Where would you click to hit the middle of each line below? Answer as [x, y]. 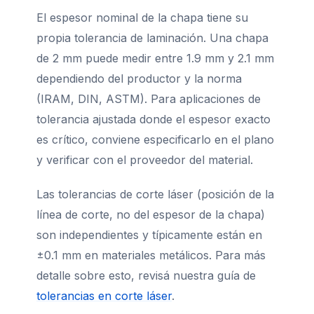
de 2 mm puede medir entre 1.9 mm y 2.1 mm [155, 58]
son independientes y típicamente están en [149, 234]
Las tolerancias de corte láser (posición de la [155, 194]
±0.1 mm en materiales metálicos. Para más [151, 255]
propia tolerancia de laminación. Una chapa [152, 37]
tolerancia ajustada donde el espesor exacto [153, 119]
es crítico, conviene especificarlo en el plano [155, 139]
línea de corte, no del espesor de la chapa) [151, 214]
